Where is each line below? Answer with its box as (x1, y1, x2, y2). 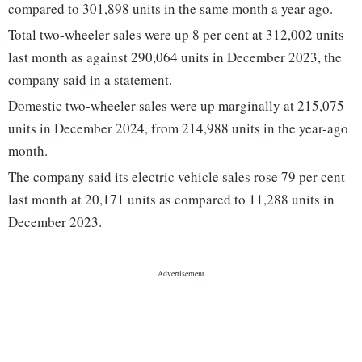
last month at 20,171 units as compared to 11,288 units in (8, 190, 335, 209)
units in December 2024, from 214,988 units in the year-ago (8, 119, 348, 138)
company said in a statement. (8, 70, 172, 90)
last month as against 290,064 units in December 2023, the (8, 48, 342, 67)
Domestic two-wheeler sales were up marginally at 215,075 (8, 96, 344, 116)
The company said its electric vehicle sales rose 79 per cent (8, 167, 345, 187)
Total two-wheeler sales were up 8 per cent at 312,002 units (8, 25, 344, 44)
